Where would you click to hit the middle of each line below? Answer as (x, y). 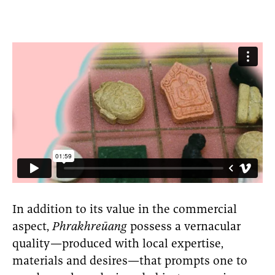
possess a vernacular (184, 228)
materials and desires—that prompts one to (130, 262)
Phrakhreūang (90, 228)
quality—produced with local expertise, (118, 245)
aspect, (32, 228)
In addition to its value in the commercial (125, 211)
